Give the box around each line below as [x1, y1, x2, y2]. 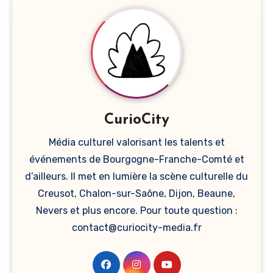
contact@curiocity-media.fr [71, 221, 202, 233]
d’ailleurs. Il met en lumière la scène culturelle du [25, 170, 248, 182]
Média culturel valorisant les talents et [48, 136, 225, 148]
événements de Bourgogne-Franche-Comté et [29, 153, 244, 165]
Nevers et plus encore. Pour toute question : [35, 204, 238, 216]
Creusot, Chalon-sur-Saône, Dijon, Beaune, [38, 187, 235, 199]
